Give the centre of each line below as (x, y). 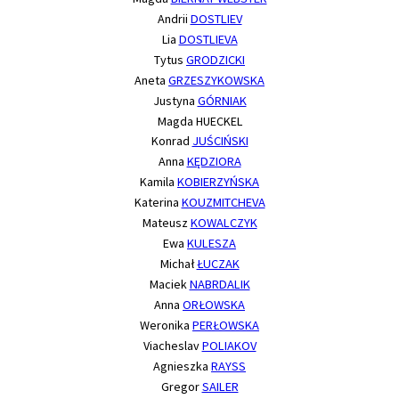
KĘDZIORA (214, 162)
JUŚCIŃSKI (220, 141)
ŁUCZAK (218, 264)
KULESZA (212, 244)
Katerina (158, 203)
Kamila (159, 182)
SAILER (220, 387)
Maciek (169, 285)
